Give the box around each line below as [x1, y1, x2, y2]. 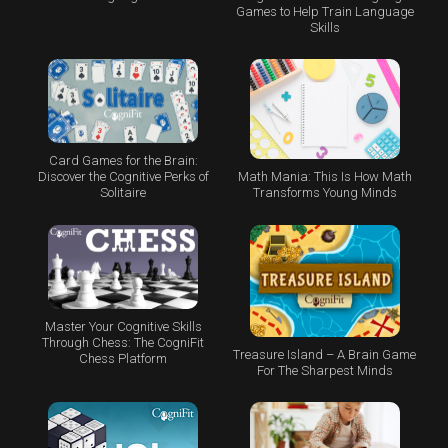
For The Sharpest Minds [256, 363, 393, 379]
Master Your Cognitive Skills [44, 319, 202, 335]
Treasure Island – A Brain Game [233, 347, 417, 363]
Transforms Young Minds [252, 184, 397, 200]
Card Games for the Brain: [48, 153, 198, 169]
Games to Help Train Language [235, 3, 414, 19]
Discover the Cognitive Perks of [37, 169, 209, 185]
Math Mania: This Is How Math [237, 168, 412, 184]
